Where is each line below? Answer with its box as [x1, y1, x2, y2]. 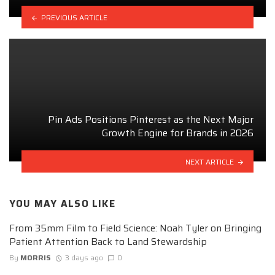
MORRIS [20, 252, 51, 264]
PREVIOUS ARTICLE [41, 11, 107, 23]
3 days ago [64, 252, 103, 264]
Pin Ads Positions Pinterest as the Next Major [48, 112, 254, 128]
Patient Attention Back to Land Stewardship [9, 233, 207, 249]
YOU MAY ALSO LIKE [9, 196, 115, 212]
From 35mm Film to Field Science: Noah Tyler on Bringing [9, 220, 261, 236]
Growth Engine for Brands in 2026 [102, 125, 254, 141]
